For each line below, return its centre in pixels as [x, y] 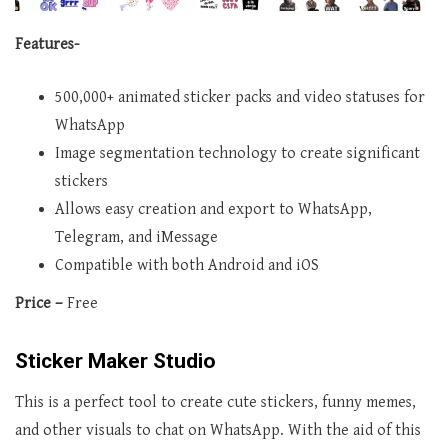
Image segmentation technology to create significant [237, 153]
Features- [47, 44]
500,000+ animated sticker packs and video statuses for [240, 97]
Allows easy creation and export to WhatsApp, [213, 209]
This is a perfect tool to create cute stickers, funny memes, [215, 402]
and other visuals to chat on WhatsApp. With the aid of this [218, 430]
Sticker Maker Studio [115, 360]
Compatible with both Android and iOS [187, 265]
